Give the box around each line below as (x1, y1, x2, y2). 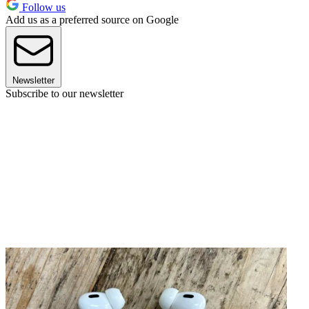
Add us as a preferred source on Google (6, 14, 179, 26)
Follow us (19, 1, 66, 14)
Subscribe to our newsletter (6, 88, 123, 100)
